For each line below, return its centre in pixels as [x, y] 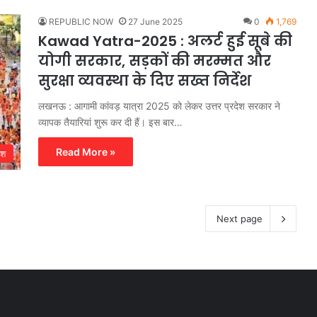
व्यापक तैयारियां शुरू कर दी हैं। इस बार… [110, 122]
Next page [240, 219]
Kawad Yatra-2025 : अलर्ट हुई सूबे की [165, 41]
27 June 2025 [155, 22]
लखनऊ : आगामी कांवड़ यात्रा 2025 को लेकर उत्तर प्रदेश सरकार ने [159, 106]
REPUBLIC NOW [81, 22]
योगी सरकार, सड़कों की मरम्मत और [155, 61]
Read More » [86, 152]
